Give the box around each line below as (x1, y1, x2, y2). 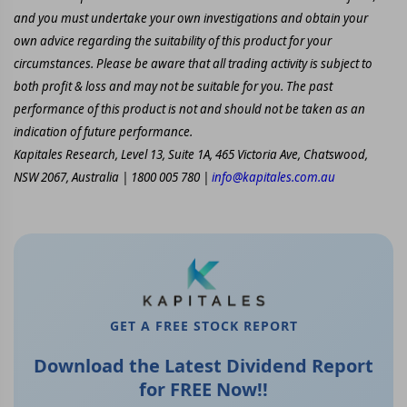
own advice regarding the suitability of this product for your (14, 33, 332, 49)
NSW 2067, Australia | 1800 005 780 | (14, 169, 212, 185)
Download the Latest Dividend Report (34, 353, 373, 379)
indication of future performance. (14, 124, 193, 140)
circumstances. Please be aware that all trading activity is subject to (14, 55, 372, 72)
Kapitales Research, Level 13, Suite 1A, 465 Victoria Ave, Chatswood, (14, 146, 368, 163)
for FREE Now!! (139, 377, 268, 402)
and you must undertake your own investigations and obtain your (14, 10, 368, 26)
